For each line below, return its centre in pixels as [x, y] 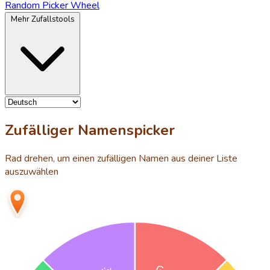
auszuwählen [32, 171]
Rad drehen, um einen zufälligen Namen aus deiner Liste [121, 158]
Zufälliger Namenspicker [90, 130]
